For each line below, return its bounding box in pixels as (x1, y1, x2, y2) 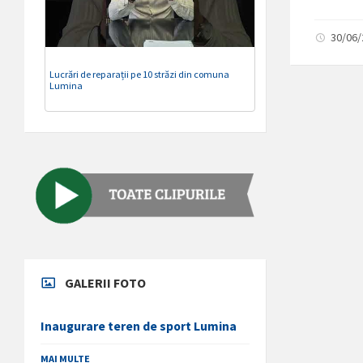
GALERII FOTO (65, 275, 146, 292)
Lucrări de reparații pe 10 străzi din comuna (49, 67, 229, 80)
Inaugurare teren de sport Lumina (41, 318, 237, 335)
